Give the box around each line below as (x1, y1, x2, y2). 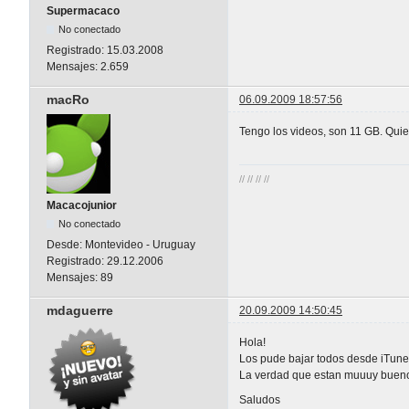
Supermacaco (47, 4, 120, 17)
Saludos (239, 393, 280, 406)
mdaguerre (47, 302, 113, 318)
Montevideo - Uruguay (85, 237, 195, 251)
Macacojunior (47, 198, 117, 212)
